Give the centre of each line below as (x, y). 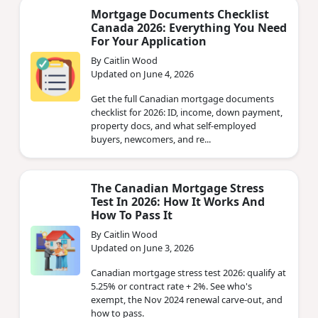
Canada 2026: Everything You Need (189, 27)
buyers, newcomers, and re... (151, 139)
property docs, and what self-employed (174, 125)
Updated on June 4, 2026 (142, 73)
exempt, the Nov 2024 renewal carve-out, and (187, 299)
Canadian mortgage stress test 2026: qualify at (188, 272)
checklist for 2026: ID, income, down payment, (187, 112)
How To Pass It (132, 215)
